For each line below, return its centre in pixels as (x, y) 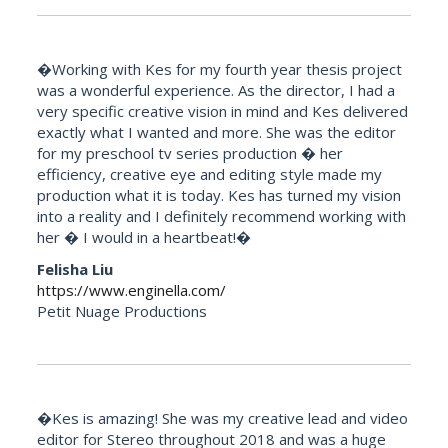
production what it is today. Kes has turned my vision (219, 195)
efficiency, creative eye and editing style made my (210, 174)
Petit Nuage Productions (122, 310)
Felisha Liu (75, 268)
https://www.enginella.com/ (132, 289)
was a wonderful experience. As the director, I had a (216, 90)
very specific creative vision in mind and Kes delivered (223, 111)
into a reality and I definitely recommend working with (222, 216)
